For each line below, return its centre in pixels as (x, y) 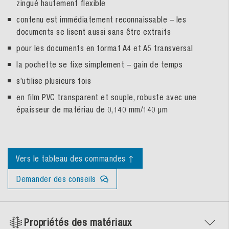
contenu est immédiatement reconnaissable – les (101, 19)
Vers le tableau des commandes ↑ (75, 158)
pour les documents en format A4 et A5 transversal (105, 48)
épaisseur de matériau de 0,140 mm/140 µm (93, 109)
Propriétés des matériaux (78, 222)
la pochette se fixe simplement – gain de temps (99, 64)
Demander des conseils (56, 179)
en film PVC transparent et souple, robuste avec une (107, 97)
